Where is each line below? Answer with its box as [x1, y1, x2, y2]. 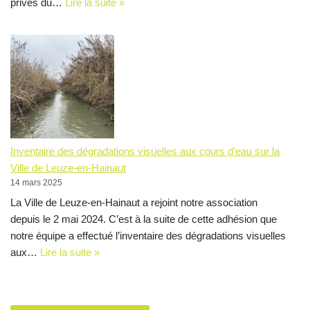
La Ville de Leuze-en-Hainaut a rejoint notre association [10, 197, 257, 208]
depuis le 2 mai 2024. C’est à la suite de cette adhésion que [10, 213, 277, 225]
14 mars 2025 [10, 177, 62, 188]
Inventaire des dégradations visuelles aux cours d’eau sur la [10, 145, 280, 157]
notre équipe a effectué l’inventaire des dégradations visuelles [10, 230, 286, 241]
